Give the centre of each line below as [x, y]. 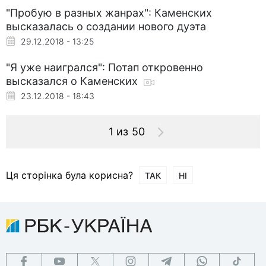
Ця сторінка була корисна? [69, 175]
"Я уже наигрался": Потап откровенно [104, 67]
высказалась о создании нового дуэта [106, 26]
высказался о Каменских [73, 81]
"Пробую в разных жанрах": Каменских [109, 12]
